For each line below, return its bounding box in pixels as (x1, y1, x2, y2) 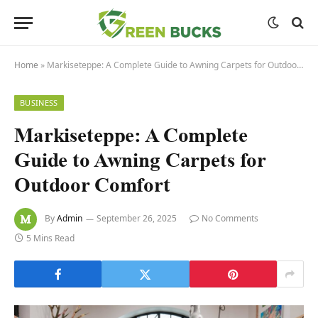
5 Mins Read (26, 232, 75, 244)
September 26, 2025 (97, 212, 177, 225)
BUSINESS (20, 97, 58, 108)
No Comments (202, 212, 258, 225)
